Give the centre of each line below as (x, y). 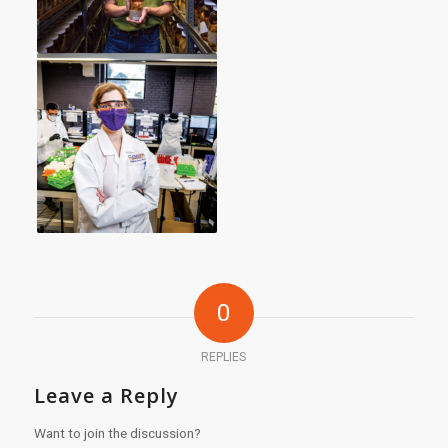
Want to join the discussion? (117, 433)
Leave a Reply (106, 396)
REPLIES (224, 357)
